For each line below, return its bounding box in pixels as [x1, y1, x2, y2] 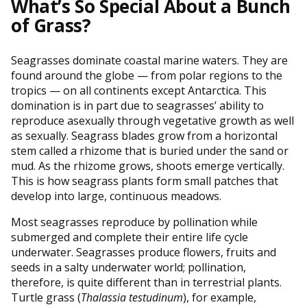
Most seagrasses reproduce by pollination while [11, 214, 258, 230]
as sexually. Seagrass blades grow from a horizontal [11, 127, 278, 143]
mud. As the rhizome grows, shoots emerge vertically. [11, 158, 284, 173]
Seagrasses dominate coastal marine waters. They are [11, 52, 288, 68]
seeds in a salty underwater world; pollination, [11, 259, 246, 275]
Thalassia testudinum [81, 289, 183, 305]
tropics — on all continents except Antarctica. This [11, 82, 267, 98]
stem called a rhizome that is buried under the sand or [11, 143, 288, 158]
